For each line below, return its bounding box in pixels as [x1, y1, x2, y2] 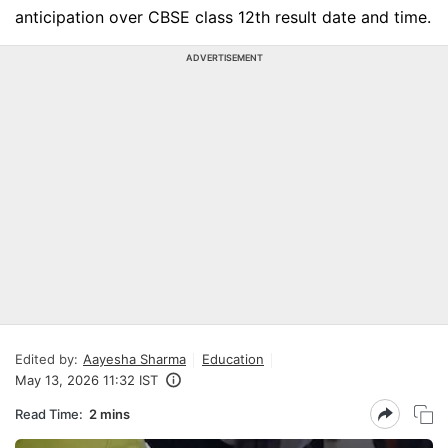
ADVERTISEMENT [185, 52, 263, 63]
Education [202, 351, 264, 367]
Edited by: [15, 351, 78, 367]
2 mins [89, 405, 130, 422]
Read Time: [15, 405, 83, 422]
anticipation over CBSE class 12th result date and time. [15, 7, 431, 27]
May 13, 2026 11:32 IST [15, 372, 158, 388]
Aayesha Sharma [83, 351, 186, 367]
